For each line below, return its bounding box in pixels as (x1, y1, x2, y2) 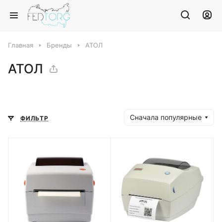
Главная (8, 41, 33, 49)
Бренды (47, 41, 72, 49)
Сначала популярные (130, 113, 202, 121)
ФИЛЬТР (20, 115, 49, 122)
